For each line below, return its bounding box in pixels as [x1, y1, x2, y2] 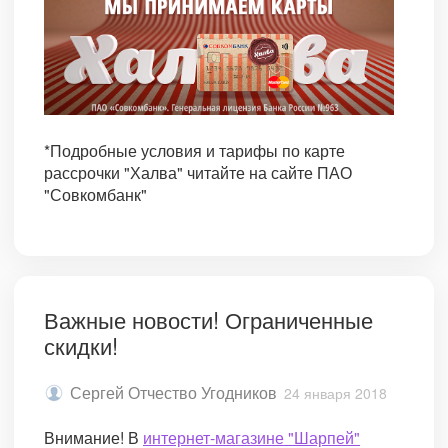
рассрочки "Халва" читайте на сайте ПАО [44, 160, 352, 184]
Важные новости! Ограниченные [44, 302, 373, 335]
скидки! [44, 328, 118, 361]
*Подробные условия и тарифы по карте [44, 138, 345, 162]
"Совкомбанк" [44, 182, 147, 206]
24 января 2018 [284, 383, 387, 404]
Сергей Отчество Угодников [70, 381, 277, 405]
